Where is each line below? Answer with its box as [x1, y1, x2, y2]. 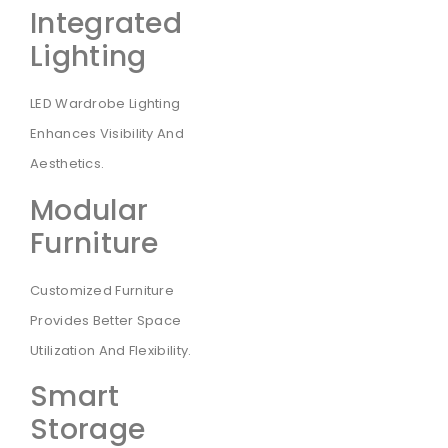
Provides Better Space [30, 310, 182, 330]
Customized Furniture [30, 280, 175, 300]
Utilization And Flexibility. [30, 340, 192, 360]
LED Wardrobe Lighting [30, 94, 181, 114]
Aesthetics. [30, 154, 105, 174]
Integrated [30, 4, 183, 44]
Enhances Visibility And [30, 124, 184, 144]
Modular [30, 190, 149, 230]
